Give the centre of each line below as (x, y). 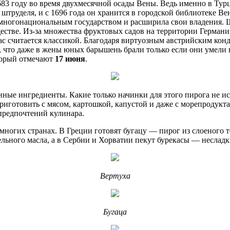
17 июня (70, 59)
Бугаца (115, 212)
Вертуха (115, 176)
